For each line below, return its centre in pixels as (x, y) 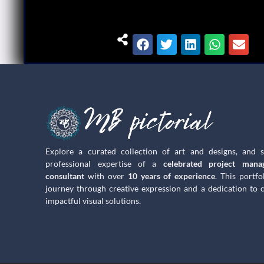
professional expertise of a (104, 164)
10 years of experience (171, 176)
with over (106, 176)
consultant (65, 176)
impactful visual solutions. (93, 201)
